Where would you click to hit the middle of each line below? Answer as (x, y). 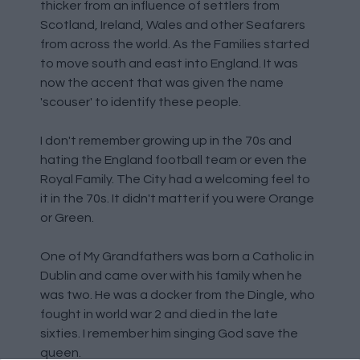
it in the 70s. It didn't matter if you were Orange (177, 199)
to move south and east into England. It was (169, 64)
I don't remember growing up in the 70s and (166, 141)
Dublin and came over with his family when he (171, 276)
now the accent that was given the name (162, 83)
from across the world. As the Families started (175, 45)
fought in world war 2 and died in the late (159, 315)
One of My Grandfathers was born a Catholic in (177, 257)
